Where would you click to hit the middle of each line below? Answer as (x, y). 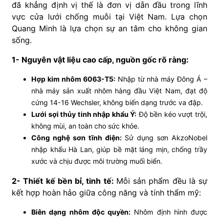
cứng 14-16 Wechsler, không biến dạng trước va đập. (117, 102)
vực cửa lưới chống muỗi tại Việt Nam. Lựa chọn (109, 16)
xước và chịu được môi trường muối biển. (97, 161)
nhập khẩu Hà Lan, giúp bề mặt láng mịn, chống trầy (119, 149)
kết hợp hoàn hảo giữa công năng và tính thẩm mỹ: (106, 192)
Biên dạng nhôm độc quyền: (81, 212)
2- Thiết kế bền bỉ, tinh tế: (64, 181)
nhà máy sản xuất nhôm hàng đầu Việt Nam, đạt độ (119, 90)
